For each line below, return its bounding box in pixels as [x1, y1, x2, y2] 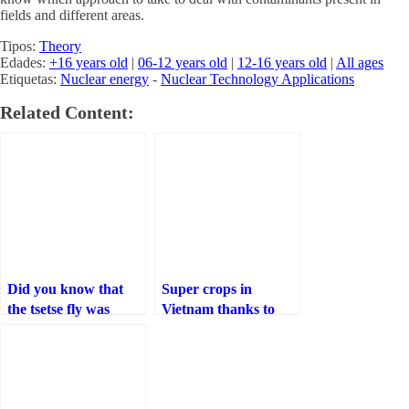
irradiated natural [162, 321, 273, 337]
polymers [162, 341, 218, 357]
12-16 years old [237, 55, 327, 70]
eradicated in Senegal [7, 321, 139, 337]
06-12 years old [138, 55, 227, 70]
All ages [336, 55, 383, 70]
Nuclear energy [60, 71, 149, 87]
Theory [39, 38, 81, 54]
